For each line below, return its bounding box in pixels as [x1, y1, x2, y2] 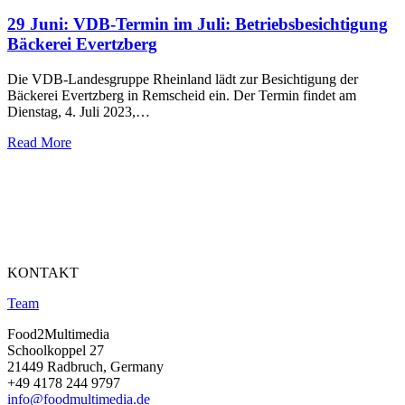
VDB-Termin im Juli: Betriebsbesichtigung [73, 14, 388, 34]
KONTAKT [7, 264, 79, 280]
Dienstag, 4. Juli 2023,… [7, 103, 150, 119]
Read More [7, 134, 71, 150]
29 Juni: [7, 14, 73, 34]
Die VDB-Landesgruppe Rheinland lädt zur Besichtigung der [7, 71, 358, 87]
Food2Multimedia [7, 325, 109, 342]
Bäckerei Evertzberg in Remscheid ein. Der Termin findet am [7, 87, 356, 103]
